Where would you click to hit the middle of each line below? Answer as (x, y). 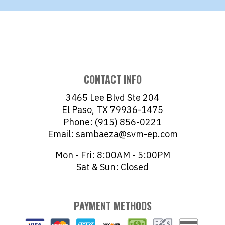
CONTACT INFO (113, 80)
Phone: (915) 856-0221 (113, 122)
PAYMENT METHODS (113, 206)
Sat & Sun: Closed (113, 167)
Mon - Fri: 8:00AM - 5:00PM (113, 155)
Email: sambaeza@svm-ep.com (113, 134)
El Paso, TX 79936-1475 (113, 110)
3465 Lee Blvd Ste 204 (113, 98)
